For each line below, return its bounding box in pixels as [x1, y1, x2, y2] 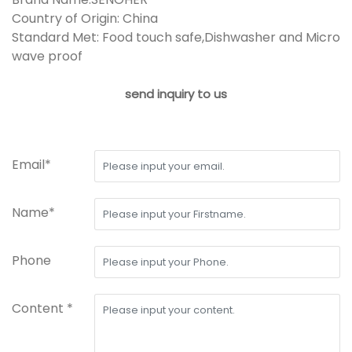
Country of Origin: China [12, 9, 158, 27]
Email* [12, 155, 51, 174]
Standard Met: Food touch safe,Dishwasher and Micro [12, 27, 340, 46]
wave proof [12, 46, 82, 65]
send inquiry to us [125, 85, 227, 102]
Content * [12, 299, 73, 317]
